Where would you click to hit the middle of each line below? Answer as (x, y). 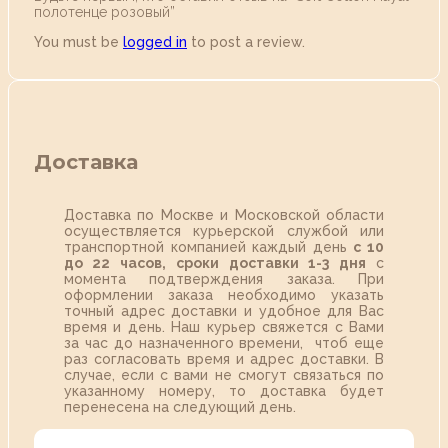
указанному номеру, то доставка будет (224, 391)
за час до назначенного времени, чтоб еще (224, 343)
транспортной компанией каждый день (209, 247)
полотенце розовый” (104, 12)
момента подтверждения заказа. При (224, 279)
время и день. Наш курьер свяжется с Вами (224, 327)
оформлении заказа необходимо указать (224, 295)
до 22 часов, (115, 263)
